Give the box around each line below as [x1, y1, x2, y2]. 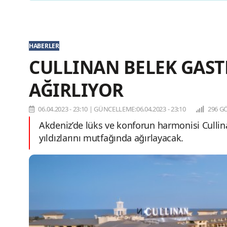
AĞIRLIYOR [29, 78, 124, 102]
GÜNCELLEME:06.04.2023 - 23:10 [94, 104, 186, 114]
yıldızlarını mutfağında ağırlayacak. [39, 132, 184, 144]
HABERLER [29, 42, 59, 51]
